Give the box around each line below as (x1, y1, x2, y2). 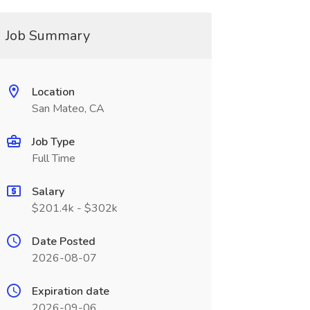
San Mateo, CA (31, 101, 104, 116)
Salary (31, 184, 64, 199)
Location (31, 84, 75, 100)
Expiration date (31, 284, 109, 299)
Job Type (31, 134, 75, 149)
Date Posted (31, 234, 95, 249)
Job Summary (5, 26, 90, 45)
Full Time (31, 151, 75, 166)
